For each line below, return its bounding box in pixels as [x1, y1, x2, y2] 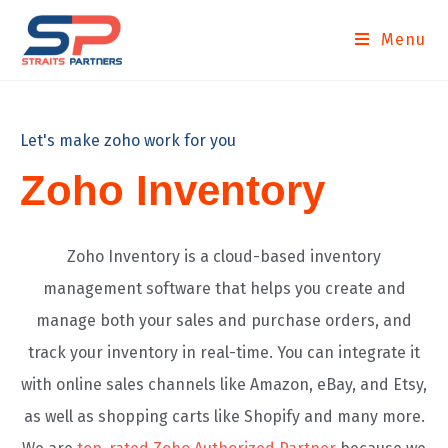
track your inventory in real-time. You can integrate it [28, 343, 420, 362]
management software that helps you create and [42, 279, 406, 298]
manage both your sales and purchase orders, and [36, 311, 412, 330]
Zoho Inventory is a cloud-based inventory [67, 247, 381, 266]
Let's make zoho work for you [20, 131, 236, 150]
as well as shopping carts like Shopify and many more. [23, 407, 425, 426]
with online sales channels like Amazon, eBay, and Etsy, [21, 375, 427, 394]
